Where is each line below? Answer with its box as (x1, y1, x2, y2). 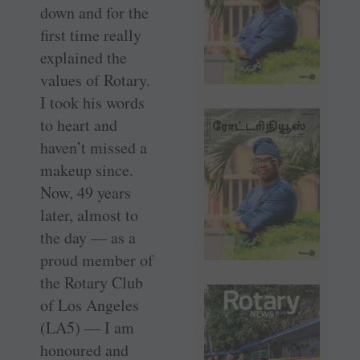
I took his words (40, 92, 145, 114)
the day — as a (40, 227, 136, 249)
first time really (40, 24, 141, 47)
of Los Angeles (40, 294, 139, 317)
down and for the (40, 2, 149, 24)
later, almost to (40, 204, 138, 227)
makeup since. (40, 159, 133, 182)
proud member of (40, 249, 153, 272)
